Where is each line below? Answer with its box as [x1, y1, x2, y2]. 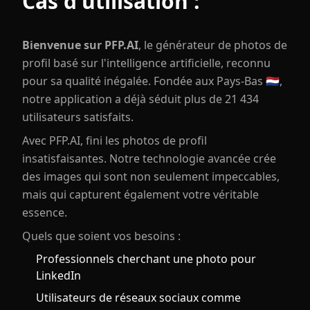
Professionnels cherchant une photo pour [36, 250, 256, 266]
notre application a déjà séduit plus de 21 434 [22, 91, 259, 107]
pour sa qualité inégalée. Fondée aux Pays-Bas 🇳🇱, [22, 73, 282, 89]
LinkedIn [36, 267, 81, 283]
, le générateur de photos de [138, 37, 287, 53]
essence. [22, 204, 67, 220]
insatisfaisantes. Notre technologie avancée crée [22, 150, 276, 166]
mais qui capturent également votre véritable [22, 186, 259, 202]
